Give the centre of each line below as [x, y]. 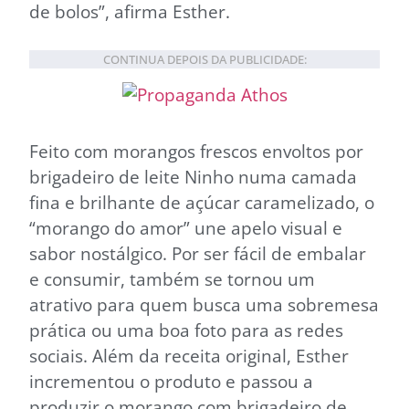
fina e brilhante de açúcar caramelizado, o [202, 202]
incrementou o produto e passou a [171, 381]
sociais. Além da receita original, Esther [189, 355]
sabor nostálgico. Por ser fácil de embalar [198, 253]
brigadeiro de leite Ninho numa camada [193, 176]
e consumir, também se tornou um [172, 278]
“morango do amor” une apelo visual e [186, 227]
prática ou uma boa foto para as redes [186, 330]
